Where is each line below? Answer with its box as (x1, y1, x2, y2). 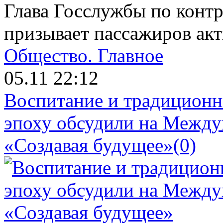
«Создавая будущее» (4, 134, 173, 156)
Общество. (4, 45, 98, 67)
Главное (98, 45, 163, 67)
